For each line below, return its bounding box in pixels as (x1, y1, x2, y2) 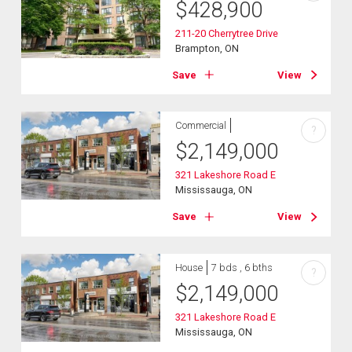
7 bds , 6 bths (211, 261, 273, 273)
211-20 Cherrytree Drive (175, 27, 279, 39)
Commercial (175, 119, 227, 132)
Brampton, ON (175, 42, 240, 54)
